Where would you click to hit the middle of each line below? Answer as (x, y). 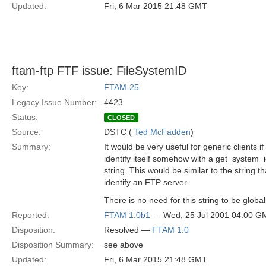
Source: (26, 132)
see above (123, 245)
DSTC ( (119, 132)
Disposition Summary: (53, 245)
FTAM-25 (121, 87)
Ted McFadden (162, 132)
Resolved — (128, 230)
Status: (25, 117)
